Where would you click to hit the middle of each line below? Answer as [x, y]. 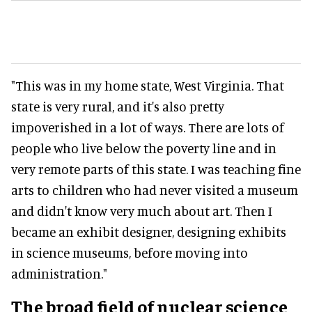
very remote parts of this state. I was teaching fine [156, 169]
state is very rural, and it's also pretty [118, 107]
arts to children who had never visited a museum [155, 190]
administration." [59, 274]
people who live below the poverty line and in [144, 148]
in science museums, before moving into [130, 253]
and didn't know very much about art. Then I [142, 211]
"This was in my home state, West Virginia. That [148, 86]
